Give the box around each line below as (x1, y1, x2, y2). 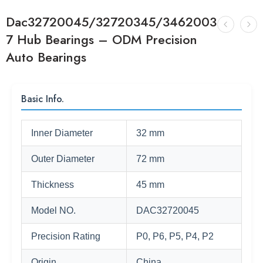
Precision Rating (31, 231, 100, 241)
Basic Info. (21, 92, 64, 106)
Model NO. (31, 205, 76, 215)
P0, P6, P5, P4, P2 (136, 231, 214, 241)
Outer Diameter (31, 154, 95, 164)
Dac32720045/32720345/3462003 (6, 13, 217, 31)
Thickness (31, 180, 74, 190)
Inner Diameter (31, 128, 93, 138)
